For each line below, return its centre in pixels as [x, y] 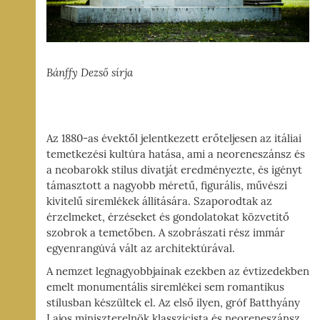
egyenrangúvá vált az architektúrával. [141, 249]
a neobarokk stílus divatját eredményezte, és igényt [174, 170]
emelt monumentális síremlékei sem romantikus [165, 287]
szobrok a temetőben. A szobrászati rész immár [166, 233]
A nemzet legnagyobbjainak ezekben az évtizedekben [178, 272]
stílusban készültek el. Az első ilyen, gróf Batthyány [173, 303]
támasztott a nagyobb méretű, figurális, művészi [167, 186]
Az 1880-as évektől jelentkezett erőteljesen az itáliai [174, 139]
